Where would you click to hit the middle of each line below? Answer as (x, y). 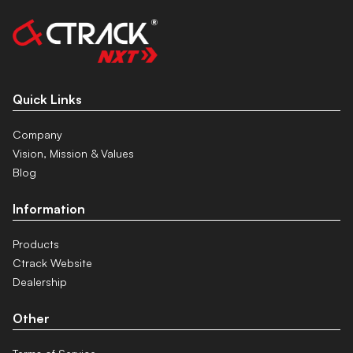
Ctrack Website (52, 262)
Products (36, 243)
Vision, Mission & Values (73, 153)
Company (37, 134)
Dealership (40, 281)
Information (49, 208)
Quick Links (47, 99)
